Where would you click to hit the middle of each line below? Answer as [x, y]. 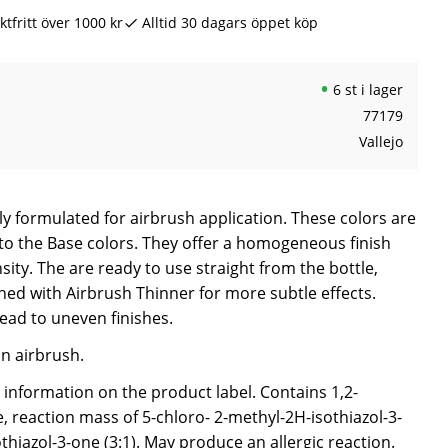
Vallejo [380, 141]
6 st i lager [367, 89]
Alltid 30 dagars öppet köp [229, 22]
